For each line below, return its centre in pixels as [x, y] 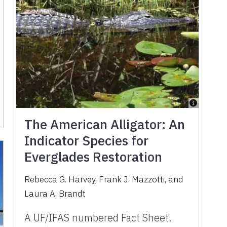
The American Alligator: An [105, 124]
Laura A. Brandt [55, 194]
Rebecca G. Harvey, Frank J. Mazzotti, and [104, 180]
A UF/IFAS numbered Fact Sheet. [98, 218]
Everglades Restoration [93, 157]
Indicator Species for [87, 141]
